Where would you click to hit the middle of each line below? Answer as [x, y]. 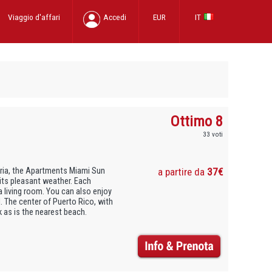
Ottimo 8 [197, 121]
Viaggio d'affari [34, 17]
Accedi [115, 17]
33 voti [213, 134]
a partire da [183, 172]
